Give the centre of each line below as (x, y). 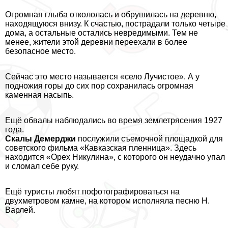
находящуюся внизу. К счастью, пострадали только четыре (115, 23)
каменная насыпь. (39, 95)
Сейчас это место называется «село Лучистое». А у (102, 76)
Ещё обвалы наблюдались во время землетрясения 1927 (114, 120)
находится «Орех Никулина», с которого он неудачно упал (115, 157)
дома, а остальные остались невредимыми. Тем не (102, 33)
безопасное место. (40, 51)
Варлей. (20, 210)
